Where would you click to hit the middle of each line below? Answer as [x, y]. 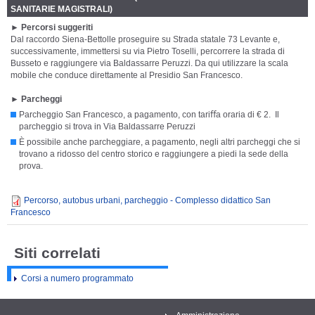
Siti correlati [57, 252]
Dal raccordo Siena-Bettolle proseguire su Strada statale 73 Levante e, [145, 39]
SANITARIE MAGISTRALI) [62, 9]
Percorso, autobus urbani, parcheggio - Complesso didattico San [147, 200]
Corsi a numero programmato [77, 278]
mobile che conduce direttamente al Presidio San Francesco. [127, 75]
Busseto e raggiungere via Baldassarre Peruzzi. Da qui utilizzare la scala [149, 63]
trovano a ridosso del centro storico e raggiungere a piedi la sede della [154, 154]
